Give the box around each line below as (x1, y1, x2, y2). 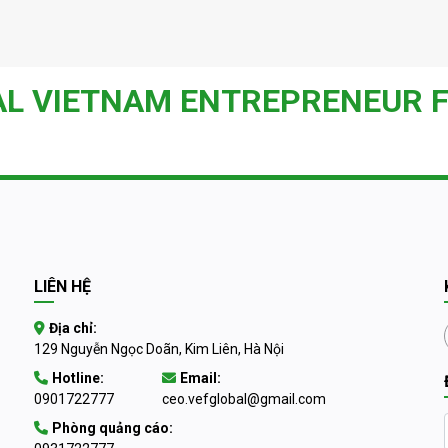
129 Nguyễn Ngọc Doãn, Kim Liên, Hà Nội (34, 341, 284, 357)
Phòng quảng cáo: (52, 420, 173, 436)
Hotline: (52, 370, 104, 386)
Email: (180, 370, 221, 386)
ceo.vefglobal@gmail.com (162, 391, 326, 407)
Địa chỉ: (49, 320, 97, 336)
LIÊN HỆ (34, 277, 91, 296)
